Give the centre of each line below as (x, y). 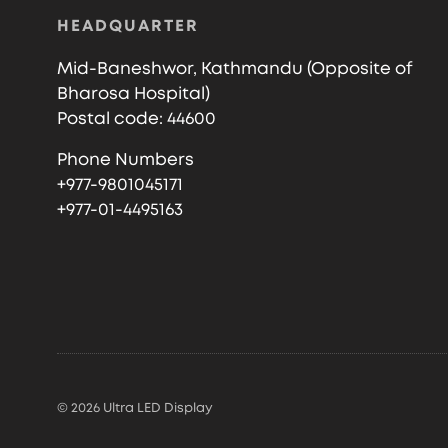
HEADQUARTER (128, 26)
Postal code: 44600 (136, 118)
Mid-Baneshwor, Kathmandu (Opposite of (235, 68)
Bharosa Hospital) (133, 93)
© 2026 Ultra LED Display (135, 408)
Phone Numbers (125, 159)
